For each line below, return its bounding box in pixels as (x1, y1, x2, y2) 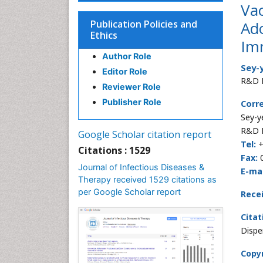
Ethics (90, 29, 117, 42)
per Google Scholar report (78, 187, 181, 197)
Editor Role (102, 66, 147, 76)
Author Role (102, 51, 151, 61)
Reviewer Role (102, 82, 161, 92)
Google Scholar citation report (78, 128, 211, 141)
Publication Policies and (90, 18, 197, 31)
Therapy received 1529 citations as (78, 174, 217, 184)
